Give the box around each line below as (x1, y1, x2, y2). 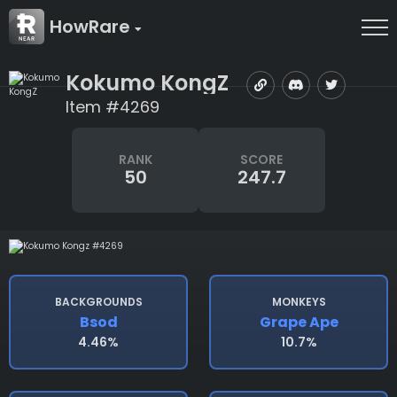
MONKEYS (271, 294, 326, 310)
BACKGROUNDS (54, 294, 143, 310)
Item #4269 (66, 96, 160, 118)
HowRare (50, 14, 135, 39)
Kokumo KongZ (66, 67, 229, 97)
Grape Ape (259, 312, 339, 333)
